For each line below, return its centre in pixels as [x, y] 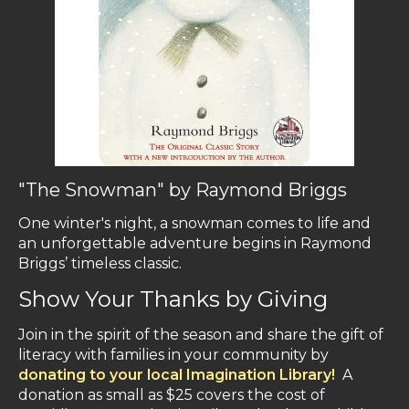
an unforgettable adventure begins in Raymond [195, 244]
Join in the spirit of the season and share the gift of [201, 335]
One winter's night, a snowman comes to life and [194, 224]
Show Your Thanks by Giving [173, 299]
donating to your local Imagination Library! [177, 375]
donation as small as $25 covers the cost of [172, 395]
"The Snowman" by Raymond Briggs [183, 190]
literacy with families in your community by [173, 355]
